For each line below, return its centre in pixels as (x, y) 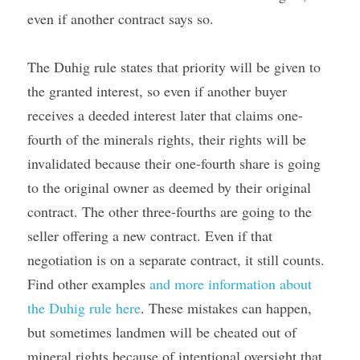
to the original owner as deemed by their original (169, 187)
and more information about (231, 284)
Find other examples (88, 284)
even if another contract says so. (121, 18)
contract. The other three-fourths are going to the (170, 211)
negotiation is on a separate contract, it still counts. (176, 260)
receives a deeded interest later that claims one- (165, 115)
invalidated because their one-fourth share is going (174, 163)
